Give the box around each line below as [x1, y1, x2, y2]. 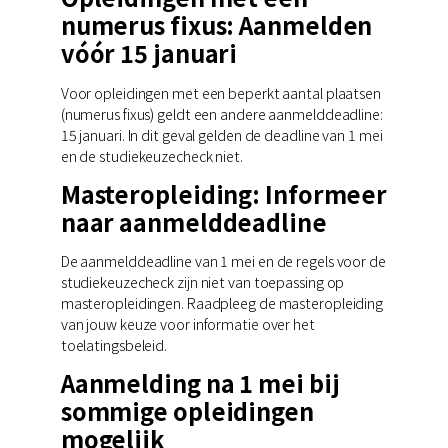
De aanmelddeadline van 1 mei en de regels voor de [60, 250, 386, 272]
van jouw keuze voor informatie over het [60, 313, 315, 335]
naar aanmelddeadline [60, 204, 327, 239]
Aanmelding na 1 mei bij [60, 366, 340, 401]
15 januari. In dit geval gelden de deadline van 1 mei [60, 123, 383, 145]
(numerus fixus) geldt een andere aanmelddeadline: [60, 102, 383, 124]
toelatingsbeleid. [60, 334, 168, 356]
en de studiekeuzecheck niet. [60, 144, 243, 166]
